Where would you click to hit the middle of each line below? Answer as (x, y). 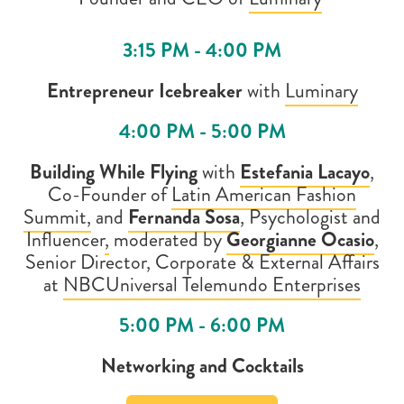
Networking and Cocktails (202, 366)
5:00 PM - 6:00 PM (202, 325)
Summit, (57, 217)
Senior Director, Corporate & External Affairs (202, 262)
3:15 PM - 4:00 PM (202, 50)
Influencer (65, 239)
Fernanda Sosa (184, 217)
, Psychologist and (310, 217)
